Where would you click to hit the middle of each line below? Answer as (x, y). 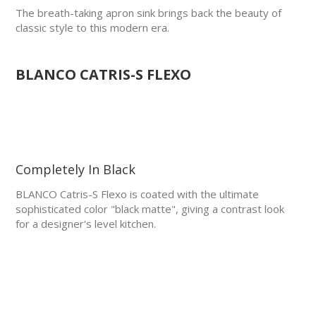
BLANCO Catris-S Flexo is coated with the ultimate (138, 194)
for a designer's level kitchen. (87, 223)
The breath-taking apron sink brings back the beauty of (149, 12)
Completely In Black (76, 169)
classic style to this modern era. (93, 27)
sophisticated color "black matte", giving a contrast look (150, 208)
